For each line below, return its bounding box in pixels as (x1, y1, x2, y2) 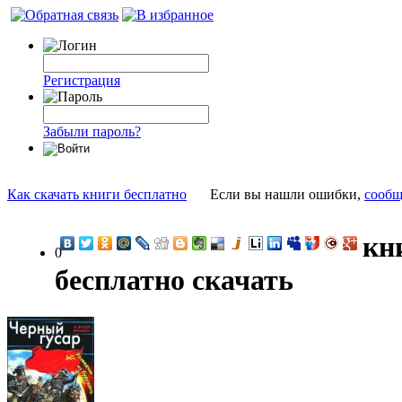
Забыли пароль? (43, 124, 141, 139)
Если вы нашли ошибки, (210, 187, 364, 202)
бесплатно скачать (55, 264, 293, 297)
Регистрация (43, 73, 120, 88)
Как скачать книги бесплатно (7, 187, 187, 202)
